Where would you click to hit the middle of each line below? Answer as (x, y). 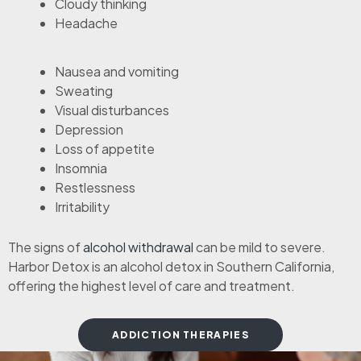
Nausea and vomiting (117, 72)
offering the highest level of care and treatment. (151, 286)
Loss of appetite (105, 149)
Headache (86, 23)
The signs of (44, 247)
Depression (89, 130)
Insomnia (81, 168)
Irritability (82, 207)
